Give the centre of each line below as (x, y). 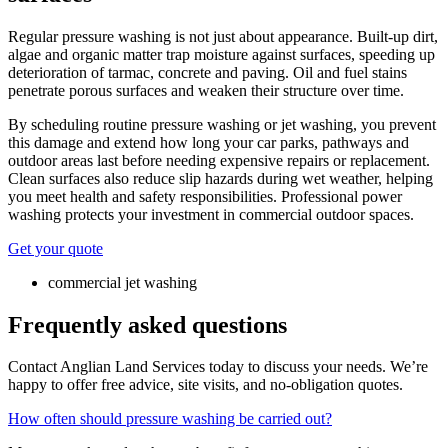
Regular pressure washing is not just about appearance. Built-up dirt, (223, 36)
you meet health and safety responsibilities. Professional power (205, 196)
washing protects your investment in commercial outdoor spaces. (211, 214)
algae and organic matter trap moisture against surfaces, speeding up (221, 54)
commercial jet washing (122, 282)
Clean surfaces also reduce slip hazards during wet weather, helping (220, 178)
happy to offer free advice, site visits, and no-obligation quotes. (205, 385)
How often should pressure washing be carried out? (170, 419)
